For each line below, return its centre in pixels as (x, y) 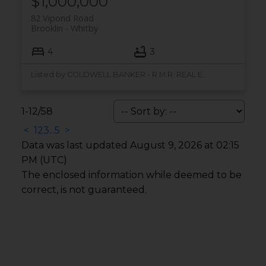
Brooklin (47, 28)
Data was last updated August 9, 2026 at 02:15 (130, 145)
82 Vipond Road (62, 18)
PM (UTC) (44, 160)
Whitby (84, 28)
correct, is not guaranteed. (84, 190)
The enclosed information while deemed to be (131, 175)
